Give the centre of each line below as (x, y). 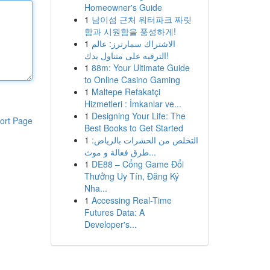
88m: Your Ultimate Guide (140, 67)
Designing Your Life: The (138, 116)
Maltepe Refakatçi (126, 92)
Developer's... (110, 224)
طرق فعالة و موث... (152, 152)
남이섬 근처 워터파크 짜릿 (141, 19)
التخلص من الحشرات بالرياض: (145, 140)
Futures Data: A (114, 212)
